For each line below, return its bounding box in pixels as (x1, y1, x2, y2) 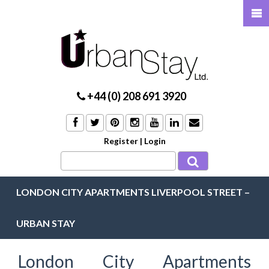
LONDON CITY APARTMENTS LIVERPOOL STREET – (16, 186, 250, 198)
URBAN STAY (16, 217, 75, 229)
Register (104, 136, 138, 146)
